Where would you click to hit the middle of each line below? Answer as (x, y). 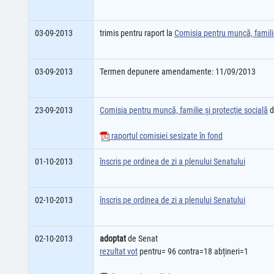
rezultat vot (119, 251)
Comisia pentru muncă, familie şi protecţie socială (184, 110)
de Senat (142, 239)
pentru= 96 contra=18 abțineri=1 (193, 251)
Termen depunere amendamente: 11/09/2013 (178, 72)
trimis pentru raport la (137, 33)
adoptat (113, 239)
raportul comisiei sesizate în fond (166, 136)
